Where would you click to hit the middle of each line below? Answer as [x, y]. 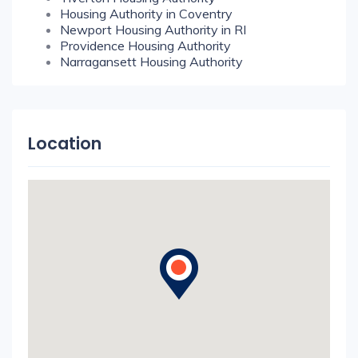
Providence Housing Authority [145, 46]
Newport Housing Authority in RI [153, 30]
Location [65, 143]
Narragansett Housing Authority [151, 62]
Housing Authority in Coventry [146, 14]
